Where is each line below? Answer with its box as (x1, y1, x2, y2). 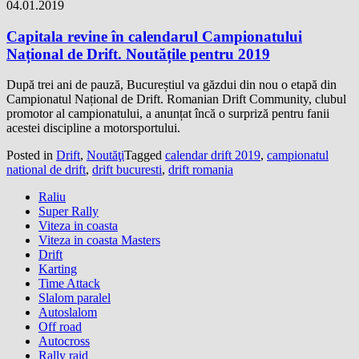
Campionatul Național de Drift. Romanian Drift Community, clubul (6, 92, 346, 107)
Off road (38, 320, 82, 334)
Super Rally (38, 204, 99, 219)
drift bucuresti (92, 163, 162, 177)
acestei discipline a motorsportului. (6, 121, 180, 135)
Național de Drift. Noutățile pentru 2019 (6, 45, 270, 63)
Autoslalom (38, 305, 97, 320)
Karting (38, 262, 77, 276)
